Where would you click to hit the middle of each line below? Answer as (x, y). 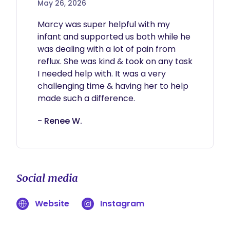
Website (52, 204)
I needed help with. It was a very (102, 74)
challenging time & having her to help (113, 86)
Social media (47, 178)
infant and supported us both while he (114, 37)
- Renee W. (60, 121)
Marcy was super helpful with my (104, 24)
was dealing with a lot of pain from (107, 49)
